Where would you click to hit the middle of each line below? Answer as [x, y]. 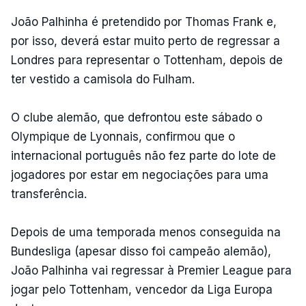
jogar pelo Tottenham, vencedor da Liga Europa [142, 289]
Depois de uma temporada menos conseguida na [146, 232]
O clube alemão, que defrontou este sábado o [137, 117]
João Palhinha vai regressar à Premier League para [151, 270]
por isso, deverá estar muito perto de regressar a [145, 41]
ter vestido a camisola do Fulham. [103, 79]
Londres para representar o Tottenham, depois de [147, 60]
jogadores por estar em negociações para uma [140, 175]
